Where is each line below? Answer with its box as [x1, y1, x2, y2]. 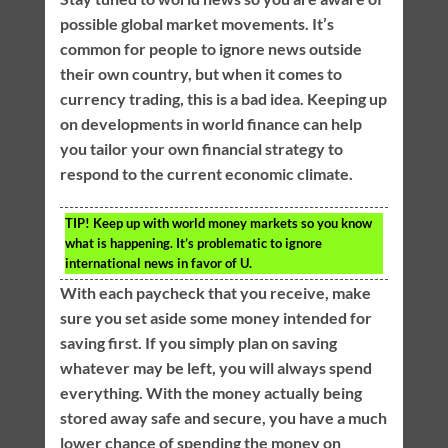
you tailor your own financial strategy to [59, 139, 343, 159]
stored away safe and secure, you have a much [59, 407, 387, 427]
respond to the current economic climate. [59, 164, 353, 184]
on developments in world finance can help [59, 114, 362, 134]
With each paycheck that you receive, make [59, 282, 371, 302]
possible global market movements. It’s [59, 14, 334, 34]
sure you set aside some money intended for [59, 307, 372, 327]
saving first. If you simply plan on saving [59, 332, 337, 352]
